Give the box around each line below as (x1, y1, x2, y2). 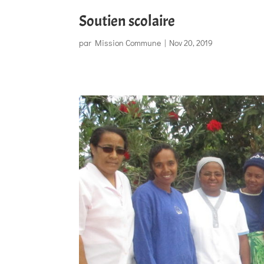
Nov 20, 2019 (169, 37, 213, 48)
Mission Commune (95, 37, 161, 48)
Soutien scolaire (79, 11, 176, 31)
